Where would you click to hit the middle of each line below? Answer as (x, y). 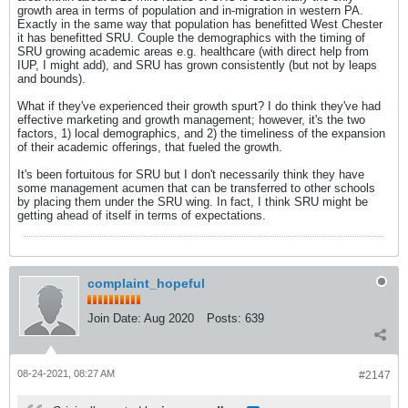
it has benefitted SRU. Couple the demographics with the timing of (191, 38)
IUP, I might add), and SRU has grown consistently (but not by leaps (197, 65)
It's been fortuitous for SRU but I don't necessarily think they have (191, 174)
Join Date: (114, 318)
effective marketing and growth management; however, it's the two (191, 120)
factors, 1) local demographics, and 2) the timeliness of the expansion (201, 133)
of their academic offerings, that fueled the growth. (150, 147)
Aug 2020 (169, 318)
